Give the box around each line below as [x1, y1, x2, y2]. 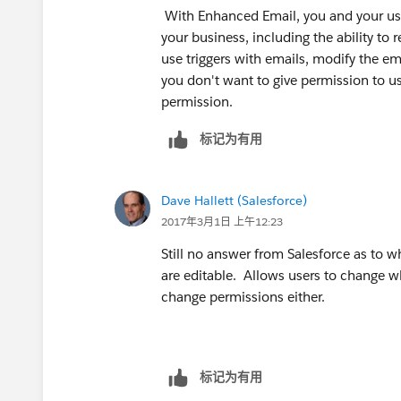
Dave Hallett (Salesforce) [161, 192, 307, 209]
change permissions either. [161, 287, 325, 305]
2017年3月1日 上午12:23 [161, 213, 283, 229]
